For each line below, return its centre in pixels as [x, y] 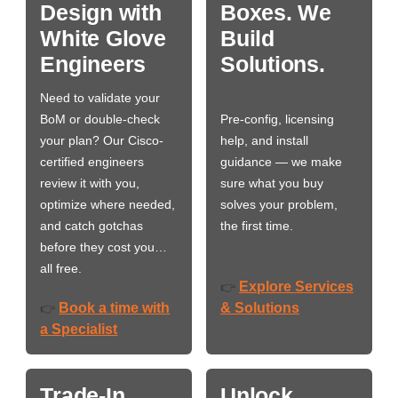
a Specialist [79, 329]
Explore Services [296, 286]
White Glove [103, 38]
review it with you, [90, 183]
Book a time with [115, 307]
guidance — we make [281, 161]
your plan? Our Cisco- [102, 140]
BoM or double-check [100, 119]
